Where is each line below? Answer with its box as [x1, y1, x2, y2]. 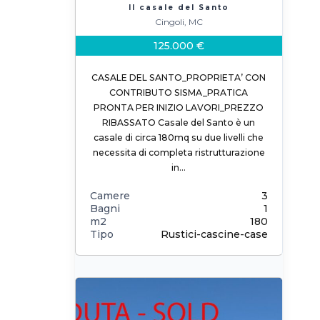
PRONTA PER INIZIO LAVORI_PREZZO [94, 102, 264, 113]
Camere [89, 189, 130, 202]
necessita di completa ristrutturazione [92, 147, 265, 158]
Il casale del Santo [128, 3, 229, 12]
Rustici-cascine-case [160, 228, 268, 241]
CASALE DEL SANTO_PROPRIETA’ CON [91, 72, 266, 83]
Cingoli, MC [154, 16, 203, 27]
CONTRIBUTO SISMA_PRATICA [109, 87, 249, 98]
